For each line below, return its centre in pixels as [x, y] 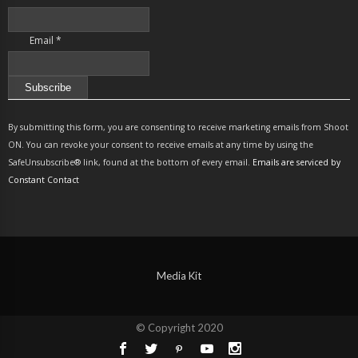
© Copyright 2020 [179, 328]
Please [24, 157]
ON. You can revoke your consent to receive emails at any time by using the [161, 145]
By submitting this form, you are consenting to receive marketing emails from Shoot [178, 127]
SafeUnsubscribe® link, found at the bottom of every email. [130, 163]
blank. [22, 224]
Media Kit [179, 276]
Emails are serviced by [296, 163]
